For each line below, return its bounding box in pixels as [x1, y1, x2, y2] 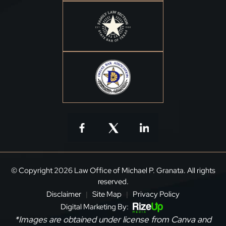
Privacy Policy [133, 189, 180, 199]
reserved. [97, 176, 129, 187]
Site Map [92, 189, 122, 199]
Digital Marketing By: [61, 201, 130, 212]
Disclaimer [46, 189, 81, 199]
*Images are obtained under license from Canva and [15, 213, 211, 225]
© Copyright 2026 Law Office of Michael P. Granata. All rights [11, 165, 215, 176]
